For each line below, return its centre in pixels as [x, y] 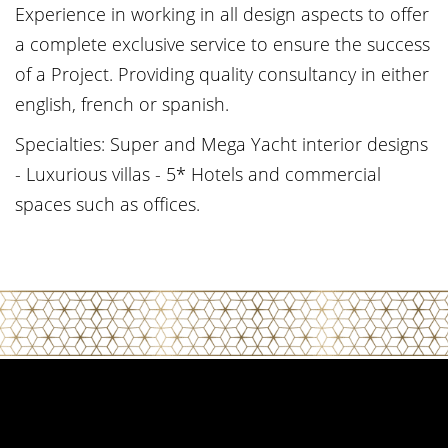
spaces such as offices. [107, 204]
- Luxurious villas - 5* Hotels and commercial [198, 174]
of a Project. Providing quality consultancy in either [222, 74]
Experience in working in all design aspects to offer [222, 14]
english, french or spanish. [122, 104]
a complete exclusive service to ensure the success [222, 44]
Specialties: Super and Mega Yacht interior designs [221, 144]
